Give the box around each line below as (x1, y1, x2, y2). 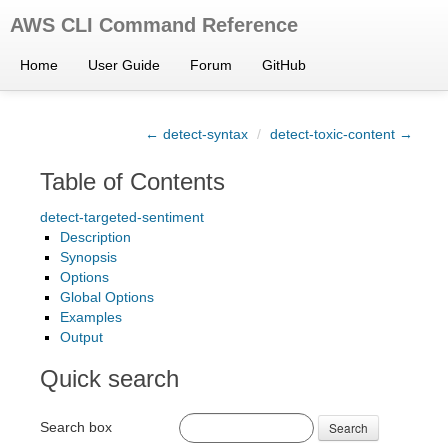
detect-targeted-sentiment (40, 209, 204, 225)
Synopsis (60, 249, 117, 265)
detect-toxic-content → (270, 126, 413, 142)
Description (60, 229, 131, 245)
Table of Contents (40, 168, 225, 195)
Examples (60, 309, 122, 325)
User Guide (88, 57, 160, 73)
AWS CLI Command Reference (10, 14, 298, 36)
